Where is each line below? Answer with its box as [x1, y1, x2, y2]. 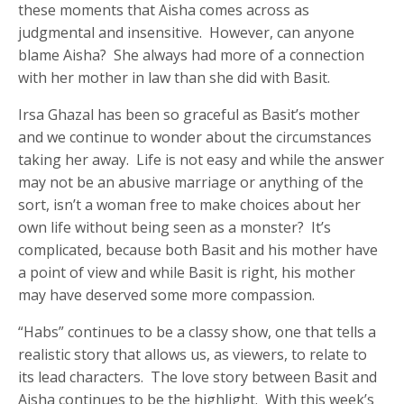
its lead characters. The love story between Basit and [18, 367, 378, 388]
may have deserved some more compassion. [18, 285, 316, 306]
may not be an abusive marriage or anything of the [18, 172, 364, 193]
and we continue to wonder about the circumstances [18, 127, 372, 148]
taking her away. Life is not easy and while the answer [18, 150, 385, 170]
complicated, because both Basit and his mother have [18, 240, 379, 261]
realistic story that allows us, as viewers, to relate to [18, 344, 368, 365]
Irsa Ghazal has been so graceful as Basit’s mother [18, 105, 361, 125]
